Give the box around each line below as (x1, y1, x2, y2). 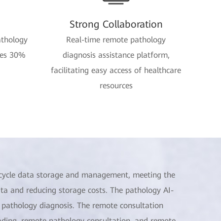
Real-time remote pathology (66, 35, 166, 44)
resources (99, 81, 133, 90)
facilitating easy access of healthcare (51, 66, 181, 75)
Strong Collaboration (69, 18, 163, 30)
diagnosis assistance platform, (62, 50, 170, 60)
